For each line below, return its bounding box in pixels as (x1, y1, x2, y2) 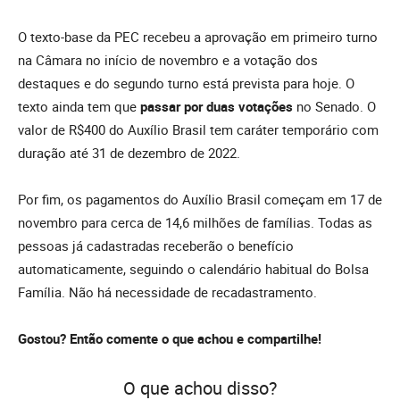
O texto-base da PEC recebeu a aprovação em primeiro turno (18, 27, 378, 46)
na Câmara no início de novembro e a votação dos (18, 50, 318, 69)
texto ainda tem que (18, 96, 140, 115)
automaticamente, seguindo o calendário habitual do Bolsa (18, 259, 369, 278)
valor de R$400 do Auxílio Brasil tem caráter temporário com (18, 120, 379, 138)
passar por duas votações (140, 96, 293, 115)
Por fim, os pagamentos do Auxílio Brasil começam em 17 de (18, 189, 382, 208)
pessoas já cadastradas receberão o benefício (18, 236, 294, 254)
